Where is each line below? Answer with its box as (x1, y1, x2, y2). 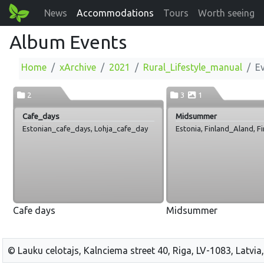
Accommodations (77, 8, 154, 18)
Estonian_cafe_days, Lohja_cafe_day (22, 124, 148, 133)
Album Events (9, 31, 127, 52)
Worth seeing (198, 8, 255, 18)
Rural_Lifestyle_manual (143, 62, 242, 72)
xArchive (60, 62, 96, 72)
